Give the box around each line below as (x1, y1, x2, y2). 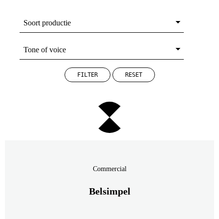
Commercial (92, 165, 127, 173)
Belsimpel (88, 186, 131, 197)
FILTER (77, 71, 98, 78)
